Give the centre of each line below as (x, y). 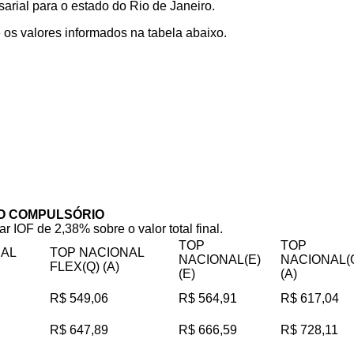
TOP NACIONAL (97, 253)
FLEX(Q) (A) (85, 267)
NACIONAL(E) (220, 260)
